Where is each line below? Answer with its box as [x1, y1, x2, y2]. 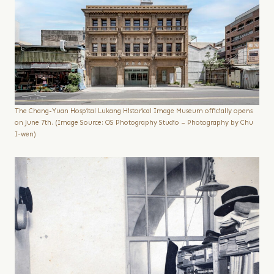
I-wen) [15, 130, 36, 139]
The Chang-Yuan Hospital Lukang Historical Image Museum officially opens [15, 107, 253, 116]
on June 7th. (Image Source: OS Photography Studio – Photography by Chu [15, 119, 253, 127]
